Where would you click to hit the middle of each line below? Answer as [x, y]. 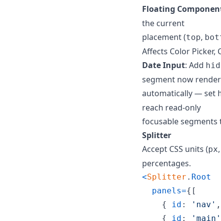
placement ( [164, 37]
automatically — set [180, 93]
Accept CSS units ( [175, 149]
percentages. [166, 163]
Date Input [164, 65]
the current [163, 23]
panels [167, 190]
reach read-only [171, 107]
